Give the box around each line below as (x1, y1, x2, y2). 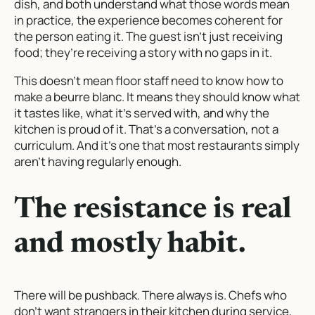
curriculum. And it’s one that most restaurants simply (14, 136, 300, 153)
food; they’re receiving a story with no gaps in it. (14, 44, 272, 60)
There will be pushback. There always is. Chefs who (14, 286, 287, 303)
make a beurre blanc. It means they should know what (14, 88, 300, 105)
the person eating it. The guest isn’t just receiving (14, 27, 283, 44)
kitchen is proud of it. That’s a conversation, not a (14, 120, 278, 137)
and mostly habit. (14, 230, 245, 260)
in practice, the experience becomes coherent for (14, 11, 283, 28)
